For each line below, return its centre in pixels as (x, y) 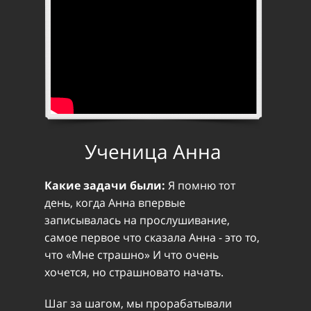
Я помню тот (202, 185)
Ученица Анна (153, 151)
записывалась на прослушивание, (137, 220)
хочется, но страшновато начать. (134, 272)
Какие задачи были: (106, 185)
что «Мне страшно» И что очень (132, 255)
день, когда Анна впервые (115, 203)
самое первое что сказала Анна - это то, (152, 237)
